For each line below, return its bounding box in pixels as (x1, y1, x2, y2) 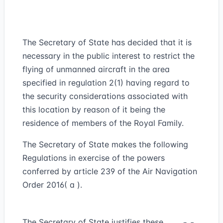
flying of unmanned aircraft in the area (22, 64, 170, 74)
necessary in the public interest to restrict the (22, 51, 195, 61)
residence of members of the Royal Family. (22, 118, 184, 128)
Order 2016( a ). (22, 180, 82, 190)
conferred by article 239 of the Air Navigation (22, 166, 197, 176)
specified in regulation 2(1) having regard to (22, 78, 190, 88)
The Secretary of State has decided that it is (22, 37, 192, 47)
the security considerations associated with (22, 91, 188, 101)
